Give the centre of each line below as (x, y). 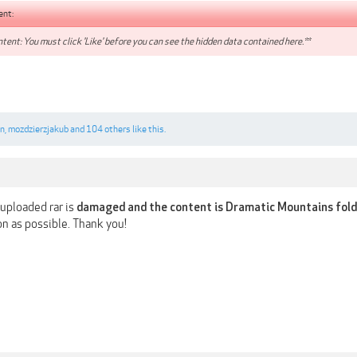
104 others (108, 129)
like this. (148, 129)
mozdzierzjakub (38, 129)
